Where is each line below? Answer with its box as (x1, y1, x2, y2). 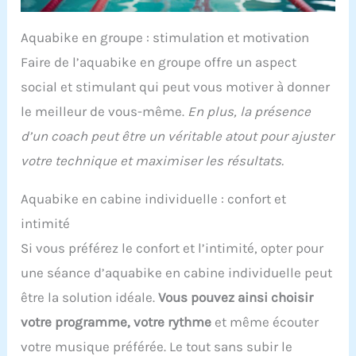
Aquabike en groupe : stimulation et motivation (21, 29, 310, 46)
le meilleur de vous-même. (21, 103, 188, 120)
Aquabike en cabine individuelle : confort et (21, 191, 287, 207)
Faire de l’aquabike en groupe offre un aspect (21, 54, 297, 71)
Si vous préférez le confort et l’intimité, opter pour (21, 240, 324, 257)
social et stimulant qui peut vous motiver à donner (21, 79, 331, 95)
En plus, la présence (188, 103, 311, 120)
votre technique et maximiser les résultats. (21, 153, 284, 169)
